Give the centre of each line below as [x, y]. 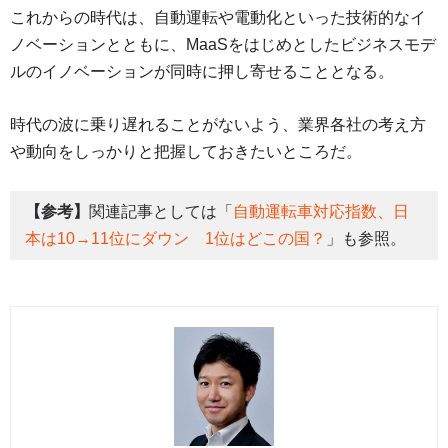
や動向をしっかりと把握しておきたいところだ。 [186, 151]
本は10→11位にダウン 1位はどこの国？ [175, 239]
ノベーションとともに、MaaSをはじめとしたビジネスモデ [223, 44]
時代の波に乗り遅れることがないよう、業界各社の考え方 [218, 124]
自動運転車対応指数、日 [321, 212]
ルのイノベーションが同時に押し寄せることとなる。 [202, 71]
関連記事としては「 [161, 212]
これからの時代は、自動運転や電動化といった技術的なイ [218, 17]
